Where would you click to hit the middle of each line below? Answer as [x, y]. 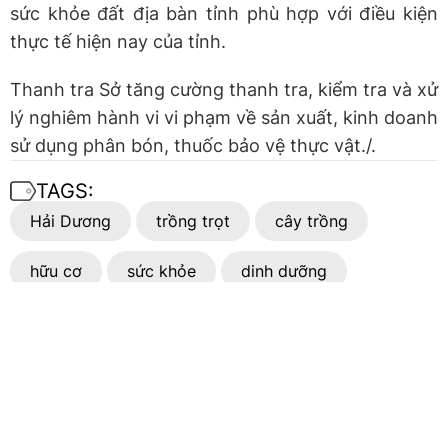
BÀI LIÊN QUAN [104, 325]
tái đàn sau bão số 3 [245, 373]
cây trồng [311, 220]
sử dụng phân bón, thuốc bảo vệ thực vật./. [193, 145]
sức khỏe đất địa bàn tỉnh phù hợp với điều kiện [224, 13]
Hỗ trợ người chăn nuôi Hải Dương [303, 350]
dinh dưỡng [284, 270]
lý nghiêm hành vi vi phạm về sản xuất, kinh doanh [224, 117]
